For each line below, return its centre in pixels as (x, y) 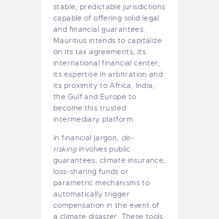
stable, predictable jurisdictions (109, 7)
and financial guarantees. (99, 30)
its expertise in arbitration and (108, 75)
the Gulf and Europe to (95, 97)
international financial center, (107, 63)
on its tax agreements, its (99, 52)
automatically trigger (91, 194)
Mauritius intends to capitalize (108, 41)
